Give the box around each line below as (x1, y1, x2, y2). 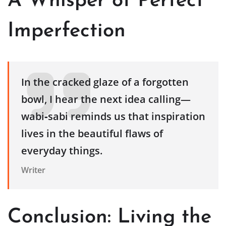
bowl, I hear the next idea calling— (21, 92, 191, 106)
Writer (21, 164, 45, 176)
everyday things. (21, 144, 102, 158)
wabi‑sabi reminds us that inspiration (21, 109, 205, 124)
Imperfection (8, 21, 126, 42)
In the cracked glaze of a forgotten (21, 75, 189, 89)
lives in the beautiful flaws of (21, 127, 163, 141)
